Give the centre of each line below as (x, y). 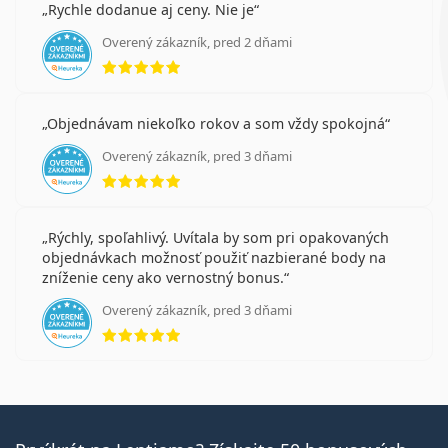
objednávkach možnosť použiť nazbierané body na (214, 258)
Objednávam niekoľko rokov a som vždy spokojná (216, 124)
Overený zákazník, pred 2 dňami (197, 42)
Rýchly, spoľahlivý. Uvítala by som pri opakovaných (218, 238)
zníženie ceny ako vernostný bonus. (163, 278)
